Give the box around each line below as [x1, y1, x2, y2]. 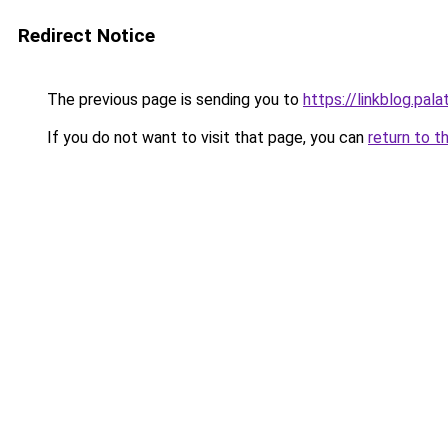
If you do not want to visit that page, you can [43, 128, 368, 147]
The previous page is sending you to [43, 90, 303, 109]
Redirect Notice [18, 24, 155, 47]
